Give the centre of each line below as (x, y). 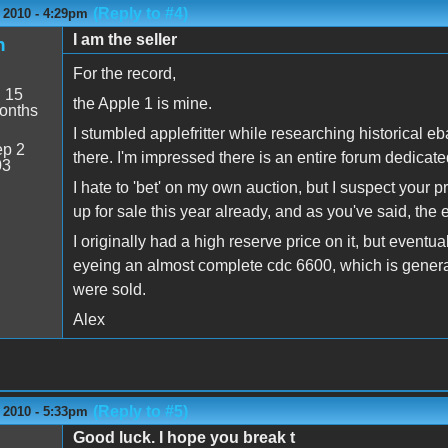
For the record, (124, 73)
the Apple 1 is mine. (142, 103)
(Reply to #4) (140, 13)
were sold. (109, 289)
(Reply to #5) (140, 411)
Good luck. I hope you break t (183, 437)
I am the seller (124, 39)
